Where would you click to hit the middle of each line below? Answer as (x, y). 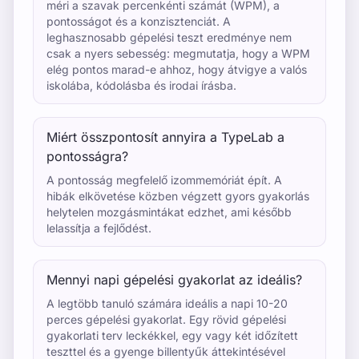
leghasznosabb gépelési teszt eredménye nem (169, 37)
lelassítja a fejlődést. (99, 228)
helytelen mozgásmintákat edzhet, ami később (169, 212)
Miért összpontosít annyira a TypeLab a (165, 137)
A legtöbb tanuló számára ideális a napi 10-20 (167, 303)
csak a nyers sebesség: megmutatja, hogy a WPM (178, 53)
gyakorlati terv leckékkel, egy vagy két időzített (172, 335)
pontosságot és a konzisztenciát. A (139, 21)
